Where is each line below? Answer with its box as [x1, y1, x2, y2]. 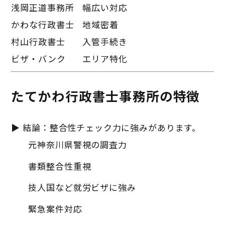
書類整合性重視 [28, 159, 91, 172]
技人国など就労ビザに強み [28, 181, 136, 194]
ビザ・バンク [11, 52, 66, 65]
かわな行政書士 [11, 18, 74, 31]
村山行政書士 [11, 35, 65, 48]
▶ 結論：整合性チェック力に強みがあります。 [11, 121, 201, 134]
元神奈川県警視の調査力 [28, 138, 127, 151]
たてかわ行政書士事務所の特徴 [11, 86, 200, 105]
